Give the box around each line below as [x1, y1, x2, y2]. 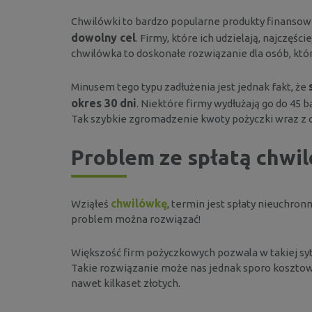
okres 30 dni [71, 96, 136, 109]
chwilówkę [111, 196, 167, 210]
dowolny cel [71, 31, 136, 44]
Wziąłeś [71, 197, 111, 210]
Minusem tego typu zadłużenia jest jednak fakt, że [71, 80, 309, 93]
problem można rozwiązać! [71, 212, 201, 225]
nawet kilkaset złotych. [71, 276, 180, 289]
